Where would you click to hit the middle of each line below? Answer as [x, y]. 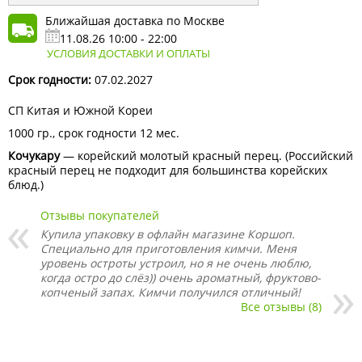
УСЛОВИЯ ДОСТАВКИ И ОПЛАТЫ [128, 54]
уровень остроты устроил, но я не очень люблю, [176, 263]
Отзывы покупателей [100, 216]
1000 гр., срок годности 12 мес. [94, 133]
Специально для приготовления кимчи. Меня [168, 249]
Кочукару [34, 156]
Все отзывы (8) [281, 307]
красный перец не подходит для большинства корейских [168, 170]
